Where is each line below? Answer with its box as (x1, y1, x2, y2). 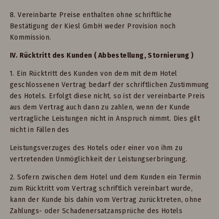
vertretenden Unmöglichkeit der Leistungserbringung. (10, 154, 188, 163)
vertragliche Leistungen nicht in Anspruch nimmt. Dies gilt (10, 114, 200, 123)
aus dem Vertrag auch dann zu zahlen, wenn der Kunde (10, 103, 190, 111)
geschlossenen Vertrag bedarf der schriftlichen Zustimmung (10, 81, 209, 89)
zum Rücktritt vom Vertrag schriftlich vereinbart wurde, (10, 184, 193, 193)
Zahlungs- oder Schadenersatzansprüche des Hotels (10, 206, 183, 215)
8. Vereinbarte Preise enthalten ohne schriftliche (10, 11, 172, 20)
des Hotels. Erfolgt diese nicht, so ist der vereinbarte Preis (10, 92, 205, 100)
